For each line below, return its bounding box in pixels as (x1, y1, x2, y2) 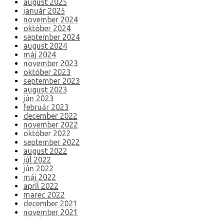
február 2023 (23, 103, 69, 112)
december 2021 (23, 199, 77, 208)
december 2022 (23, 111, 77, 121)
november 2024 (23, 15, 78, 24)
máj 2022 (23, 173, 56, 182)
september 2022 (23, 138, 80, 147)
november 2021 (23, 208, 78, 217)
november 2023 (23, 59, 78, 68)
